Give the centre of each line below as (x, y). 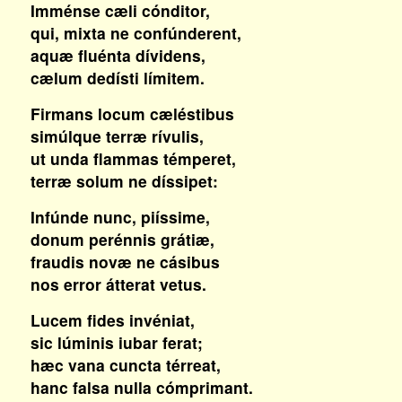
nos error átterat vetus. (118, 284)
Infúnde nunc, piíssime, (120, 217)
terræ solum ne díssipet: (124, 181)
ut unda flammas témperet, (133, 158)
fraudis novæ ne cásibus (125, 262)
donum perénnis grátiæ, (122, 239)
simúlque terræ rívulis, (117, 136)
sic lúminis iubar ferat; (116, 342)
